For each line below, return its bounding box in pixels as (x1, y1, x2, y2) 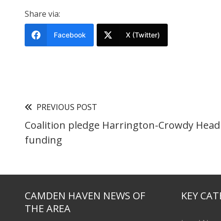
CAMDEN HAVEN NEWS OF (25, 189, 145, 203)
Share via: (25, 8, 60, 20)
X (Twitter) (126, 31, 160, 39)
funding (25, 133, 62, 147)
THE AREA (25, 202, 71, 216)
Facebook (54, 31, 86, 39)
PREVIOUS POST (37, 102, 97, 113)
